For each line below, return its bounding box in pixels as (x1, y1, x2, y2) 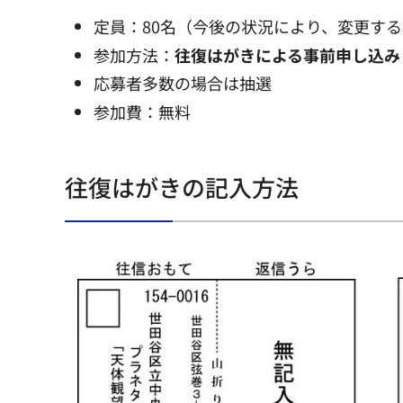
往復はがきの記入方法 (65, 169, 299, 203)
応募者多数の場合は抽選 (94, 71, 273, 95)
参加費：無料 (94, 99, 192, 123)
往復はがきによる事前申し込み (175, 42, 401, 67)
